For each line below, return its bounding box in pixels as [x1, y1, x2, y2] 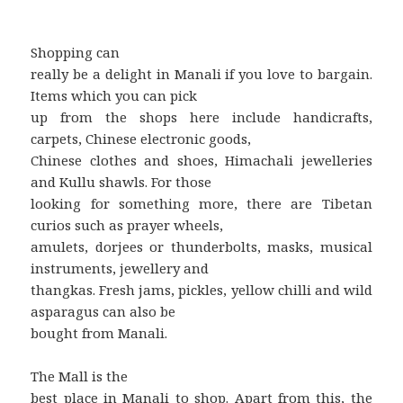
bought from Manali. [31, 323, 172, 342]
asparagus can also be [31, 301, 176, 320]
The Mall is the [31, 366, 129, 385]
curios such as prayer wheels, [31, 215, 224, 234]
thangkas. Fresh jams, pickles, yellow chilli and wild [31, 280, 372, 299]
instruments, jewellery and [31, 258, 210, 277]
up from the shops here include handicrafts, [31, 107, 372, 126]
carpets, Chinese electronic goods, [31, 129, 252, 148]
